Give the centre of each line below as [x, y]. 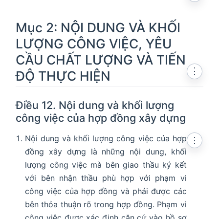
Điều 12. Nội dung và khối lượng [95, 105]
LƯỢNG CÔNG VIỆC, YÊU [94, 43]
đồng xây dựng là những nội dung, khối [106, 151]
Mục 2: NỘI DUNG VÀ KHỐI [98, 27]
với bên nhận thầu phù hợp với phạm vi [106, 178]
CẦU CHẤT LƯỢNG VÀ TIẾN [101, 59]
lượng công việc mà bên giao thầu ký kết [106, 164]
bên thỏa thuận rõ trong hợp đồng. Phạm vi [106, 204]
